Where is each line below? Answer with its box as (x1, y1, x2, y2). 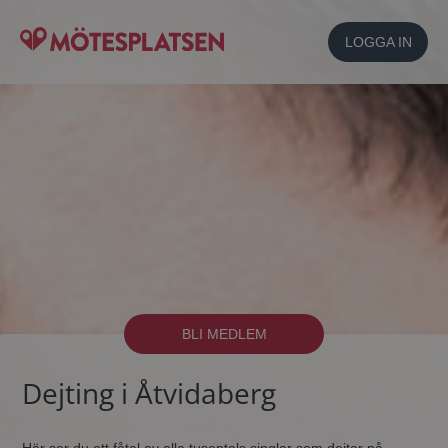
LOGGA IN (344, 34, 412, 50)
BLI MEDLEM (181, 326, 267, 342)
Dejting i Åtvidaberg (22, 374, 277, 412)
